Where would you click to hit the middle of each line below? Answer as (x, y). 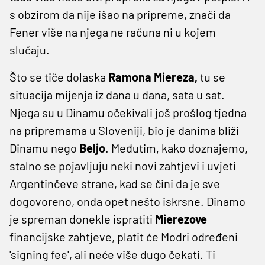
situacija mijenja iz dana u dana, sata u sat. (117, 94)
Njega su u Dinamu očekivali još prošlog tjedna (128, 112)
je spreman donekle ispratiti (82, 219)
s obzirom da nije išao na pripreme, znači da (120, 14)
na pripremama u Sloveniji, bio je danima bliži (124, 130)
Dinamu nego (44, 148)
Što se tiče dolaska (58, 77)
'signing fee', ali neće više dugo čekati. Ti (112, 254)
